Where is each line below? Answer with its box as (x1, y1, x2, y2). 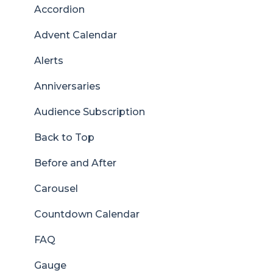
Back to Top (34, 131, 94, 143)
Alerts (34, 54, 63, 66)
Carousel (34, 182, 78, 194)
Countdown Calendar (34, 208, 140, 220)
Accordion (34, 3, 85, 15)
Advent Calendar (34, 29, 117, 41)
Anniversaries (34, 80, 101, 92)
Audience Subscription (34, 105, 145, 118)
